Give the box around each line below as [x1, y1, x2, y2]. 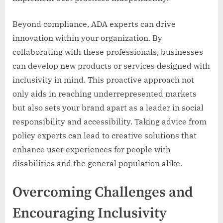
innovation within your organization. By [12, 33, 162, 43]
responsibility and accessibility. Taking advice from [12, 116, 207, 127]
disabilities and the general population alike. [12, 158, 182, 169]
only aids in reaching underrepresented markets [12, 89, 197, 99]
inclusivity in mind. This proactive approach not [12, 75, 194, 85]
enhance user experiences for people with [12, 144, 171, 155]
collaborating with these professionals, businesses [12, 47, 203, 57]
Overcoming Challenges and [12, 184, 193, 202]
